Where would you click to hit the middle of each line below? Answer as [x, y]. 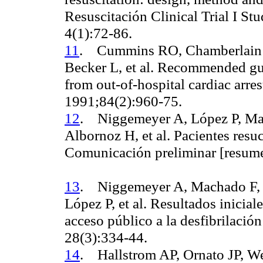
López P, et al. [106, 203]
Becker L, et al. [111, 67]
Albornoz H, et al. [117, 135]
